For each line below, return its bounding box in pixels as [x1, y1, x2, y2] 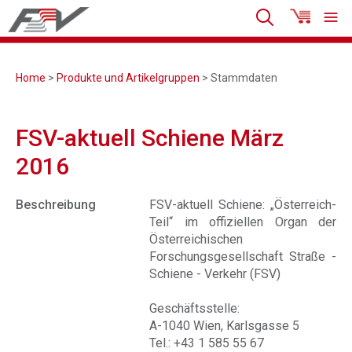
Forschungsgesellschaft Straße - [149, 249, 336, 264]
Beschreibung [16, 197, 96, 212]
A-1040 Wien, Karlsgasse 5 [149, 318, 299, 333]
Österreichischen [149, 232, 243, 247]
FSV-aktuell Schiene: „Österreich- [149, 197, 336, 212]
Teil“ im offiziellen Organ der [149, 214, 336, 229]
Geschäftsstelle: [149, 301, 240, 316]
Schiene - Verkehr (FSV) [149, 266, 280, 281]
